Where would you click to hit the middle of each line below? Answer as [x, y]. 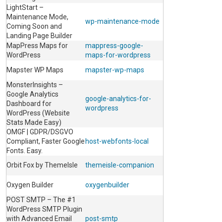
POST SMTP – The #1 [41, 200]
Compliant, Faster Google [46, 141]
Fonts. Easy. [25, 151]
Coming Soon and [34, 27]
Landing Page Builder [39, 36]
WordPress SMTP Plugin [44, 209]
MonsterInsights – [35, 85]
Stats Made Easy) [34, 123]
